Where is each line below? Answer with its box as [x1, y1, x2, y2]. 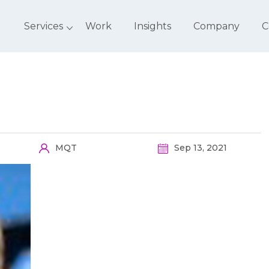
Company [193, 20, 240, 32]
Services [24, 20, 63, 32]
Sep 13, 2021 [172, 142, 227, 153]
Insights [134, 20, 171, 32]
